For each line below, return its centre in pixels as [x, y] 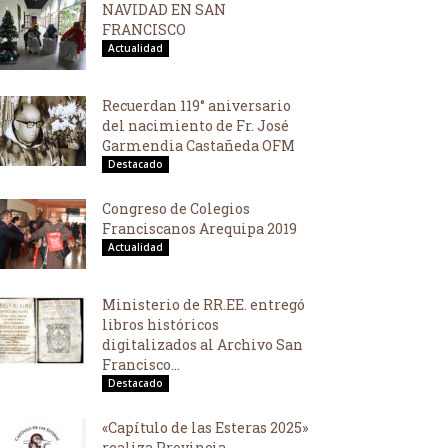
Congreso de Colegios [176, 208]
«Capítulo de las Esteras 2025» [205, 427]
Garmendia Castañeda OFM [198, 145]
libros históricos [160, 324]
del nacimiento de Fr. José [195, 125]
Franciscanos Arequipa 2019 [199, 228]
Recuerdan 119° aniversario [196, 105]
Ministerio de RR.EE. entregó [203, 304]
